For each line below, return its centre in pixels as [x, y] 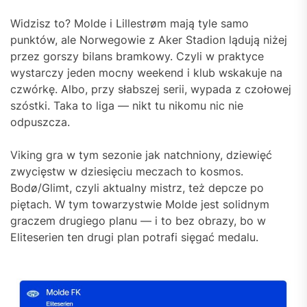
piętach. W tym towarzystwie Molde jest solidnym [140, 205]
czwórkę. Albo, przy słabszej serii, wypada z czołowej [151, 89]
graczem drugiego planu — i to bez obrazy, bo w [138, 221]
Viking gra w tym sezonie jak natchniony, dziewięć [141, 155]
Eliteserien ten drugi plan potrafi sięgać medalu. [134, 237]
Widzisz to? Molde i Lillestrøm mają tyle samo [130, 24]
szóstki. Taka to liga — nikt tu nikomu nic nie [127, 106]
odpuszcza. [40, 122]
